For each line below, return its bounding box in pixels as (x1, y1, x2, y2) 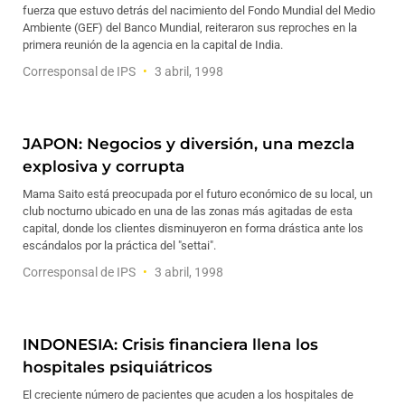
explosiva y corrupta (23, 157, 184, 175)
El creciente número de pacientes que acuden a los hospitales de (23, 388, 353, 401)
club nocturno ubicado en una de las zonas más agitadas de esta (23, 204, 353, 218)
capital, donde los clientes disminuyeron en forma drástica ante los (23, 221, 363, 235)
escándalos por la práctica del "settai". (23, 239, 216, 252)
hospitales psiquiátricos (23, 358, 212, 376)
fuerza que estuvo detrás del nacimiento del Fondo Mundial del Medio (23, 4, 375, 17)
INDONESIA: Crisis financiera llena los (23, 335, 318, 353)
